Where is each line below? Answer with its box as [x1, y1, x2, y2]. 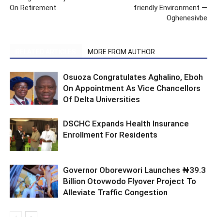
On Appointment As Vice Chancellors [63, 83, 201, 93]
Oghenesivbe [167, 13, 207, 22]
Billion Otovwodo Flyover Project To [63, 176, 196, 186]
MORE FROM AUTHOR [88, 47, 155, 56]
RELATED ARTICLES [15, 47, 76, 56]
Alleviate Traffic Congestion [63, 187, 168, 197]
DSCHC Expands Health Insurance [63, 118, 189, 128]
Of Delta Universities [63, 94, 140, 104]
